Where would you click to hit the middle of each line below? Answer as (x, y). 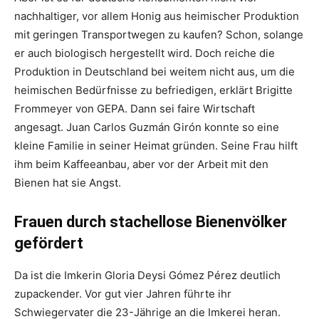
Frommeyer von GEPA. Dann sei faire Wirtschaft (135, 109)
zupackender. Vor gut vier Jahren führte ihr (123, 294)
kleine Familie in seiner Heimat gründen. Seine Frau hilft (156, 146)
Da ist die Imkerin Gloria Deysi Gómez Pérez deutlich (147, 276)
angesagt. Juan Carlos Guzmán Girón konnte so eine (147, 127)
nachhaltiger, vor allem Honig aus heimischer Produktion (157, 16)
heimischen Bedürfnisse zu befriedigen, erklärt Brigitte (153, 90)
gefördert (49, 244)
